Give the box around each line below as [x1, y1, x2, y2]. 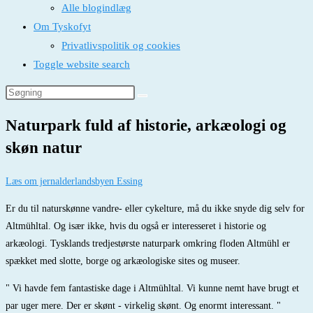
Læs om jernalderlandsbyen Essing [6, 176, 143, 187]
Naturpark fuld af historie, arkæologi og [6, 117, 286, 135]
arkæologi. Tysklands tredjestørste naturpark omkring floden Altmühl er [6, 238, 290, 249]
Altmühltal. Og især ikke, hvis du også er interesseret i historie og [6, 221, 266, 232]
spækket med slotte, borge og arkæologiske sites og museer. [6, 256, 240, 267]
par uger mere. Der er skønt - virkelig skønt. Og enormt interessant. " [6, 300, 281, 312]
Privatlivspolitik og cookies [61, 40, 180, 51]
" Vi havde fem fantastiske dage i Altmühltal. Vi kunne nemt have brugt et [6, 283, 299, 294]
